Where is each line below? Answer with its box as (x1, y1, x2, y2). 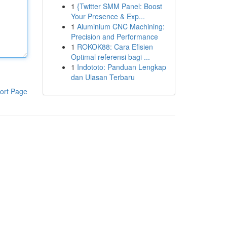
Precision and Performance (70, 31, 158, 42)
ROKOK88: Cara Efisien (77, 42, 153, 52)
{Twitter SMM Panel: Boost (77, 1, 162, 11)
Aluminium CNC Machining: (77, 21, 165, 31)
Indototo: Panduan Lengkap (77, 62, 166, 72)
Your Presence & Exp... (70, 11, 145, 21)
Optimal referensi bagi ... (70, 52, 150, 62)
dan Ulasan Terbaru (70, 72, 135, 82)
